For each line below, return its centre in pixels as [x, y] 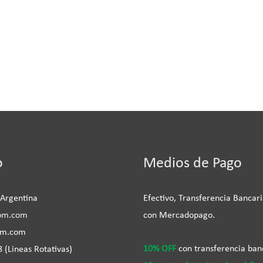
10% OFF [160, 249]
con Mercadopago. [179, 215]
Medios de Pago [193, 163]
